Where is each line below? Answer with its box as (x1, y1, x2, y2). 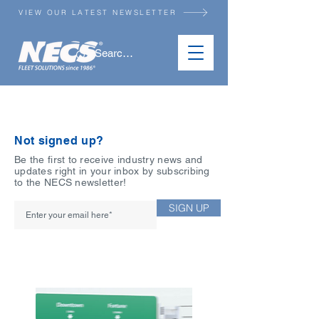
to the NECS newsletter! (14, 177, 127, 188)
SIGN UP (168, 202, 209, 214)
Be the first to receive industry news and (14, 154, 203, 165)
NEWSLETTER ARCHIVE (14, 98, 189, 115)
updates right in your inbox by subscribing (14, 165, 210, 177)
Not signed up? (14, 134, 104, 147)
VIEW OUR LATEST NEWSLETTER (19, 7, 177, 17)
